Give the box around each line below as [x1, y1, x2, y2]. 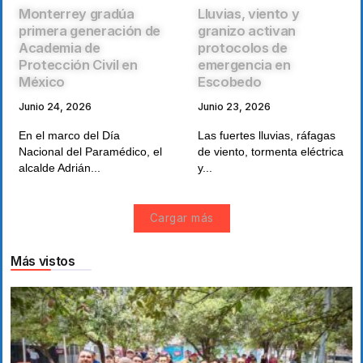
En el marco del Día [19, 129, 120, 143]
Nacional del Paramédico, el [19, 145, 162, 159]
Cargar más [149, 211, 214, 225]
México [19, 74, 66, 91]
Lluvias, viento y [198, 6, 300, 23]
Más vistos [11, 254, 75, 270]
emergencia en [198, 57, 291, 74]
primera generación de [19, 23, 161, 40]
